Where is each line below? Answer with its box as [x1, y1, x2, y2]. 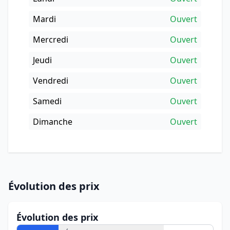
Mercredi [33, 34, 68, 45]
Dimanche [33, 116, 72, 127]
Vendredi [33, 75, 68, 86]
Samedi [33, 95, 62, 107]
